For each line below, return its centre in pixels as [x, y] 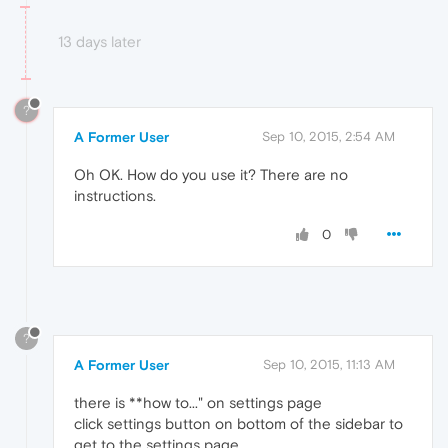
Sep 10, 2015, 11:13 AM [329, 365]
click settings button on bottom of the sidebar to [238, 424]
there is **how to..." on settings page [198, 403]
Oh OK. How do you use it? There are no [211, 174]
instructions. [115, 195]
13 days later [99, 41]
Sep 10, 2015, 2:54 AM [328, 136]
